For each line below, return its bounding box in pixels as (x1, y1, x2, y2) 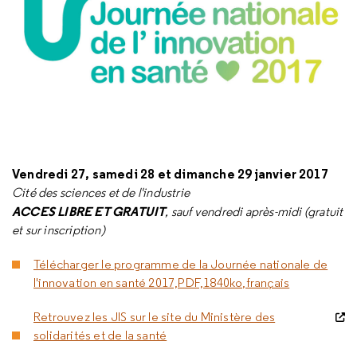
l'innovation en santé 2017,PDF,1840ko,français (33, 274, 290, 290)
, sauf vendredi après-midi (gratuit (165, 203, 343, 219)
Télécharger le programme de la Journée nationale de (33, 256, 328, 272)
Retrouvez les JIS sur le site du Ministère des (33, 308, 276, 324)
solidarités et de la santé (33, 327, 167, 343)
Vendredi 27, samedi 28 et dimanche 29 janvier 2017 (12, 165, 328, 182)
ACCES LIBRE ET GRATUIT (12, 202, 166, 219)
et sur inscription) (12, 222, 105, 237)
